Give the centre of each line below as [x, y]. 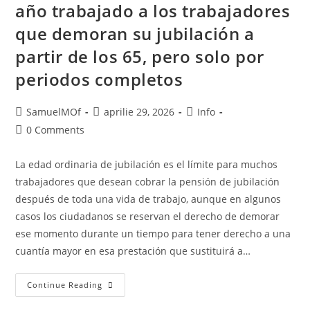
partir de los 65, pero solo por [140, 56]
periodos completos [99, 79]
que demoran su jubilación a [135, 34]
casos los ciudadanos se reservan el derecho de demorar [148, 216]
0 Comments [56, 130]
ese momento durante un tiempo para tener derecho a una [153, 234]
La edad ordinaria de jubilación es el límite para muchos [147, 164]
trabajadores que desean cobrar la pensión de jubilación [148, 182]
